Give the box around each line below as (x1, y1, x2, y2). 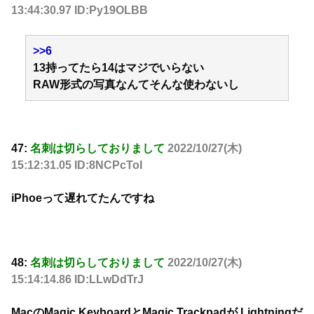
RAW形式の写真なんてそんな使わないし (33, 78, 239, 90)
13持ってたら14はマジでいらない (33, 61, 204, 74)
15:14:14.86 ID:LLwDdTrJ (11, 273, 144, 286)
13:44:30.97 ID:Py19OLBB (11, 4, 148, 17)
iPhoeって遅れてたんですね (11, 191, 154, 204)
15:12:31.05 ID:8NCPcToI (11, 159, 142, 172)
